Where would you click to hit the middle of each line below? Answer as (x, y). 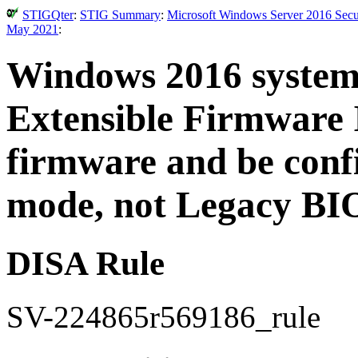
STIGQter (48, 15)
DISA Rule (86, 263)
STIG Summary (120, 15)
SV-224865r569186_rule (163, 316)
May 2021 (32, 29)
